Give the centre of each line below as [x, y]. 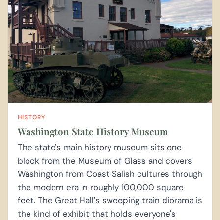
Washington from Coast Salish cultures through [110, 174]
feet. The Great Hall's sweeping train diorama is [110, 201]
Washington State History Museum [93, 131]
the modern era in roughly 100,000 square [101, 187]
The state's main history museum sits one [100, 148]
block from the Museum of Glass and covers [105, 161]
